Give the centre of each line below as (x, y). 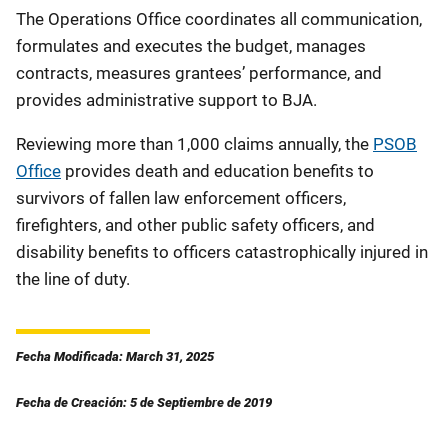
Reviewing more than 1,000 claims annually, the (194, 144)
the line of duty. (73, 279)
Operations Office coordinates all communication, (235, 19)
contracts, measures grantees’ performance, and (199, 73)
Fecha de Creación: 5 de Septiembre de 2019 (144, 402)
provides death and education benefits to (217, 171)
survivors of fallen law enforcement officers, (181, 198)
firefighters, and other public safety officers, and (195, 225)
